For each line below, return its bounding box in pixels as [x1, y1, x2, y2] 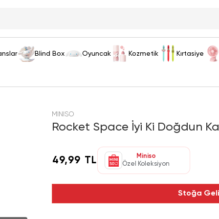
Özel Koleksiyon [122, 161, 170, 167]
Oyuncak [82, 50, 111, 57]
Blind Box [35, 50, 65, 57]
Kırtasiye [176, 50, 204, 57]
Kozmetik [129, 50, 159, 57]
